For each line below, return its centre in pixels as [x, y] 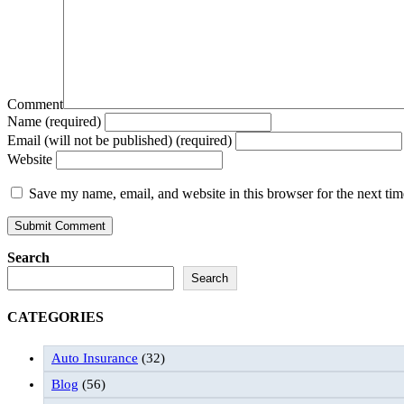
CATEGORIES [55, 317]
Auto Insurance [95, 358]
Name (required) [54, 122]
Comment [35, 105]
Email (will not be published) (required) [119, 141]
